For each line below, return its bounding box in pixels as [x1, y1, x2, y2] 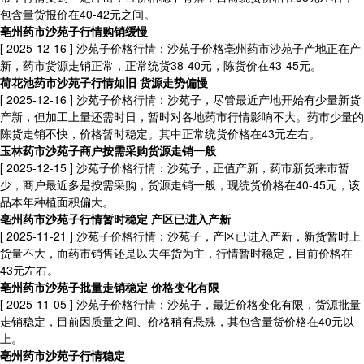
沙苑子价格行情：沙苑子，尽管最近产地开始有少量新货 [73, 91, 361, 107]
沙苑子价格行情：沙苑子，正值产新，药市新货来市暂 [73, 159, 349, 175]
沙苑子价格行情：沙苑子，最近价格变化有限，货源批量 [73, 296, 361, 312]
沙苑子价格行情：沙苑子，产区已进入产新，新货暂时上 [73, 227, 361, 244]
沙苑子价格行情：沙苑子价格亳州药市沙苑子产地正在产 [73, 40, 361, 56]
